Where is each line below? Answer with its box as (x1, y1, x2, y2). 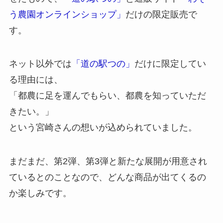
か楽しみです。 (8, 188, 72, 199)
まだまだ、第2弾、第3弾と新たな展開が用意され (8, 156, 207, 167)
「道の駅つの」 (71, 59, 134, 69)
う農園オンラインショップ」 (8, 9, 125, 19)
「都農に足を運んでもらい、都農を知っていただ (8, 91, 206, 101)
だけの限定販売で (125, 9, 197, 19)
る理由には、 (8, 75, 63, 85)
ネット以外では (8, 59, 72, 69)
